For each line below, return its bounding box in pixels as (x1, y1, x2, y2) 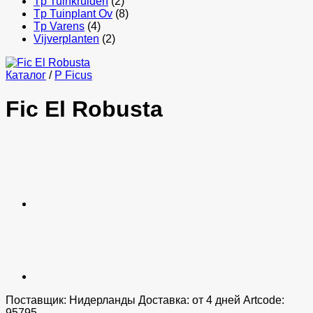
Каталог (6, 69, 46, 81)
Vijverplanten (34, 33, 99, 45)
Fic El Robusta (6, 96, 163, 122)
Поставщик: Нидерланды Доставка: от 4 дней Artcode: (6, 293, 284, 306)
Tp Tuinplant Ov (34, 8, 112, 20)
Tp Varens (34, 20, 85, 32)
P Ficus (54, 69, 92, 81)
